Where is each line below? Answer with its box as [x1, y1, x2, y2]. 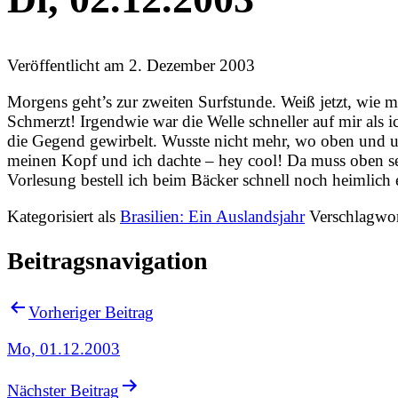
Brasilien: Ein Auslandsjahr [120, 206, 305, 226]
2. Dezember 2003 [129, 56, 255, 76]
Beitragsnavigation [7, 247, 208, 275]
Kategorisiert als [7, 206, 120, 226]
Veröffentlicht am [7, 56, 129, 76]
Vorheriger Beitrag [28, 302, 154, 322]
